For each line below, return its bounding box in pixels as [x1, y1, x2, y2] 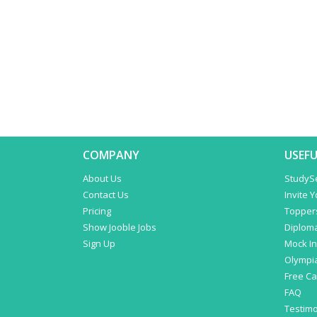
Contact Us [83, 188, 129, 201]
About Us [83, 172, 122, 185]
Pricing [83, 204, 111, 217]
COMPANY [83, 147, 139, 163]
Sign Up [83, 237, 115, 250]
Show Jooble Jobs [83, 221, 156, 234]
